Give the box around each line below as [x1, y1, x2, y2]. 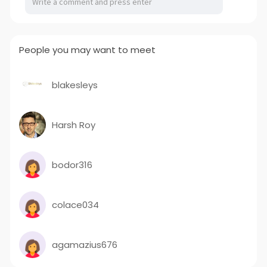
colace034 [51, 198, 99, 211]
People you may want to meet [18, 44, 156, 57]
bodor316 [51, 158, 92, 171]
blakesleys [51, 78, 98, 91]
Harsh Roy [51, 118, 95, 131]
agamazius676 [51, 238, 117, 251]
